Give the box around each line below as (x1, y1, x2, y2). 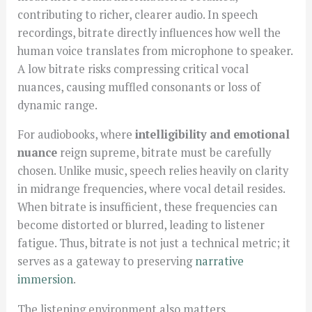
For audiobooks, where (17, 127, 136, 143)
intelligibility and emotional (135, 127, 290, 143)
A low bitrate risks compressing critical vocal (17, 61, 249, 77)
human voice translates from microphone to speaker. (17, 42, 293, 58)
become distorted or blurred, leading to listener (17, 217, 265, 233)
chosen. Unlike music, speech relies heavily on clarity (17, 163, 289, 179)
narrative (195, 253, 244, 270)
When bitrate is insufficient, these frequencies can (17, 199, 278, 215)
